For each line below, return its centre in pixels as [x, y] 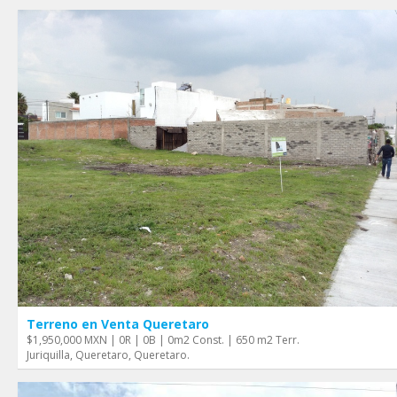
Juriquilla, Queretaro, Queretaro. [108, 354]
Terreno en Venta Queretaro [118, 323]
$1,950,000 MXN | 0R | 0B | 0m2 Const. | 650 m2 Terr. [163, 339]
